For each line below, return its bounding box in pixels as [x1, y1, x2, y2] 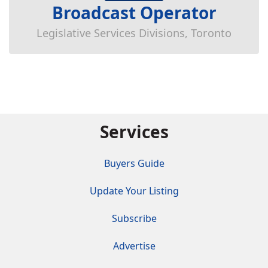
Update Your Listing [89, 184, 179, 197]
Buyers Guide [103, 157, 165, 170]
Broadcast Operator [51, 1, 217, 24]
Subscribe [111, 212, 157, 225]
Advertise [112, 239, 156, 252]
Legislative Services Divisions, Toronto [36, 26, 232, 40]
